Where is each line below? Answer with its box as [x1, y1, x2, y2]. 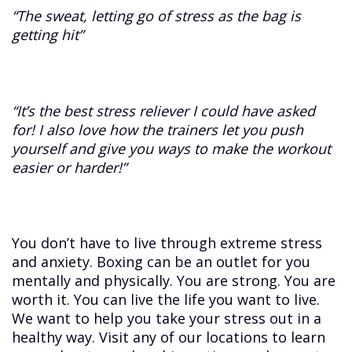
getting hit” [12, 25, 84, 45]
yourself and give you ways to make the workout [12, 138, 332, 158]
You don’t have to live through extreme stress [12, 233, 323, 252]
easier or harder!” [12, 157, 127, 177]
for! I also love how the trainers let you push [12, 119, 304, 139]
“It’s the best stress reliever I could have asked [12, 101, 316, 120]
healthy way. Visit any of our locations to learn [12, 327, 326, 346]
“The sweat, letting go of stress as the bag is [12, 6, 302, 26]
